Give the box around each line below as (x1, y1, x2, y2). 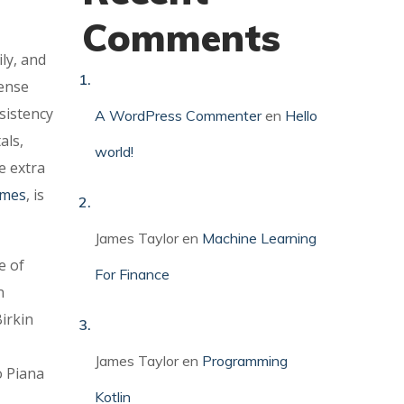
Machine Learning (202, 229, 317, 248)
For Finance (95, 265, 170, 284)
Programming (202, 352, 289, 371)
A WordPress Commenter (95, 106, 262, 125)
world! (95, 142, 134, 161)
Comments (82, 14, 280, 62)
